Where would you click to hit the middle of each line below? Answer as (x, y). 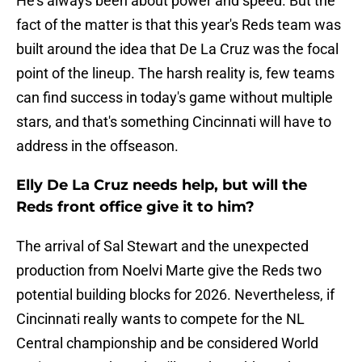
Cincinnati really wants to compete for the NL (160, 319)
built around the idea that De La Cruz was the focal (177, 49)
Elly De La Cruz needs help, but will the (162, 185)
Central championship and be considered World (167, 343)
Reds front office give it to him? (135, 207)
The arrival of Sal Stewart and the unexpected (162, 246)
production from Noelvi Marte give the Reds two (169, 271)
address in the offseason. (97, 146)
